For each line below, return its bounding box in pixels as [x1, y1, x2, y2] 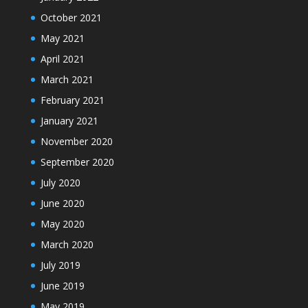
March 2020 [40, 237, 93, 251]
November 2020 [40, 134, 113, 148]
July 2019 [40, 258, 80, 272]
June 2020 [40, 196, 85, 210]
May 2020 [40, 217, 85, 230]
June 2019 [40, 278, 85, 292]
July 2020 [40, 175, 80, 189]
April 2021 [40, 52, 85, 65]
